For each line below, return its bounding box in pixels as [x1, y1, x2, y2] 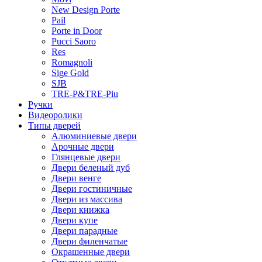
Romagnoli [51, 57, 92, 67]
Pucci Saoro [51, 36, 96, 46]
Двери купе [51, 215, 98, 225]
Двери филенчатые [51, 236, 127, 246]
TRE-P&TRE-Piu [51, 88, 118, 99]
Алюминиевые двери [51, 130, 137, 141]
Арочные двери [51, 141, 114, 151]
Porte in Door [51, 25, 102, 36]
